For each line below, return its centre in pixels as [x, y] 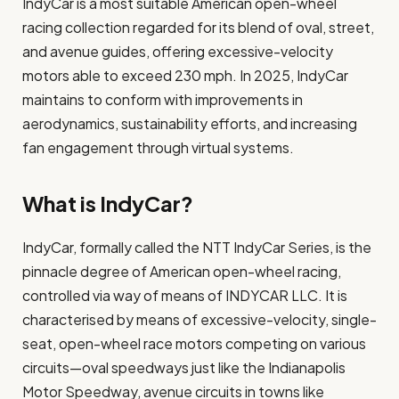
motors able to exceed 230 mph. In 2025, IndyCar [185, 75]
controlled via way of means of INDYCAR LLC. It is [185, 296]
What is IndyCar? [108, 204]
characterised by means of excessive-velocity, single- [199, 320]
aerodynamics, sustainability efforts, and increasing [190, 123]
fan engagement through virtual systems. [159, 147]
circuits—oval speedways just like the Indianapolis [184, 368]
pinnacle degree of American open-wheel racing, [182, 272]
